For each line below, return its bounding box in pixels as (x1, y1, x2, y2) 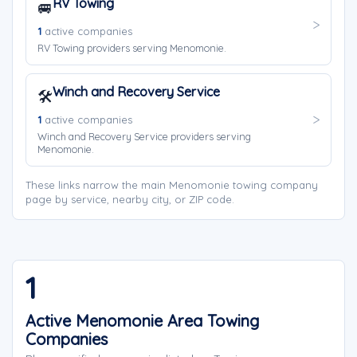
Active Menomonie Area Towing (25, 311, 259, 331)
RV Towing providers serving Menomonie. (37, 41, 226, 54)
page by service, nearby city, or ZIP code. (25, 193, 234, 206)
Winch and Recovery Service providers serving (37, 130, 251, 143)
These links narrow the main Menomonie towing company (25, 178, 318, 191)
